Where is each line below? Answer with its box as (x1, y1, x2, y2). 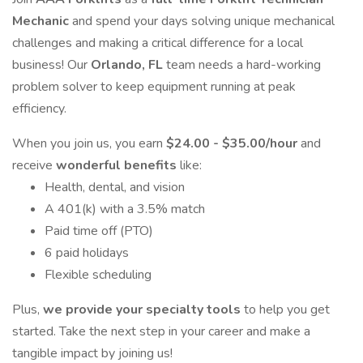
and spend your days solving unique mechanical (72, 12, 335, 30)
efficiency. (12, 100, 66, 117)
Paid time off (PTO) (45, 222, 153, 240)
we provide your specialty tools (43, 301, 244, 318)
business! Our (12, 56, 91, 74)
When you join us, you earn (12, 135, 166, 152)
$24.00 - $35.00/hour (166, 135, 301, 152)
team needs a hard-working (166, 56, 321, 74)
